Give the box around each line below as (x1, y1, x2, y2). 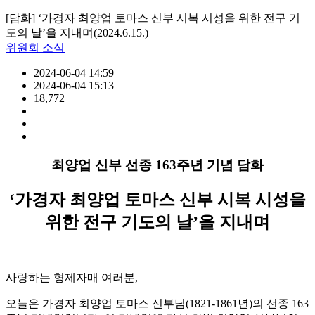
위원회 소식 (6, 41, 65, 53)
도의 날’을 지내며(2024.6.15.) (6, 26, 148, 39)
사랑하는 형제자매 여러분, (6, 271, 138, 284)
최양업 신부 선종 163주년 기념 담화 (51, 157, 264, 172)
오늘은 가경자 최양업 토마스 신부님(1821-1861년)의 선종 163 (6, 297, 309, 310)
